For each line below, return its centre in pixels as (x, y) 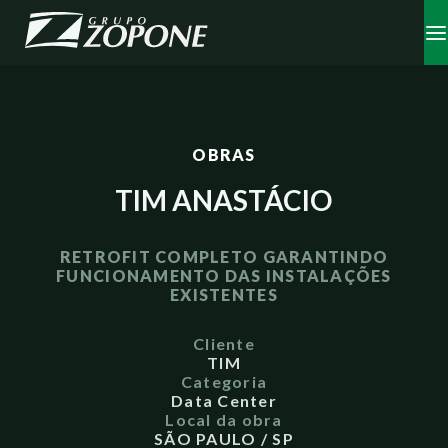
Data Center (224, 400)
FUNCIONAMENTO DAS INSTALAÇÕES (224, 275)
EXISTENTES (224, 294)
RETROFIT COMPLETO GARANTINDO (224, 256)
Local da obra (224, 419)
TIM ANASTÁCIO (224, 200)
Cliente (224, 343)
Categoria (224, 381)
